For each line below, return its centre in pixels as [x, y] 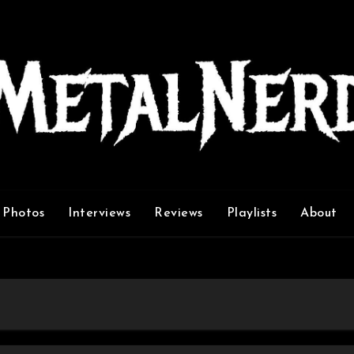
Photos [23, 213]
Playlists [251, 213]
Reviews [179, 213]
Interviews [99, 213]
